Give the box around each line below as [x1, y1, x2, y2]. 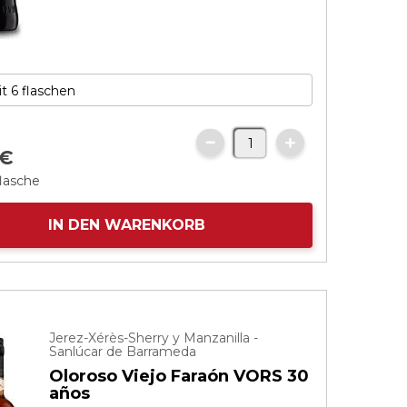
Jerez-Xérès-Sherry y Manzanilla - [49, 330, 259, 346]
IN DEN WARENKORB [47, 216, 205, 233]
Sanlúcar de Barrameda [49, 343, 197, 360]
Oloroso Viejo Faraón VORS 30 [49, 366, 310, 386]
